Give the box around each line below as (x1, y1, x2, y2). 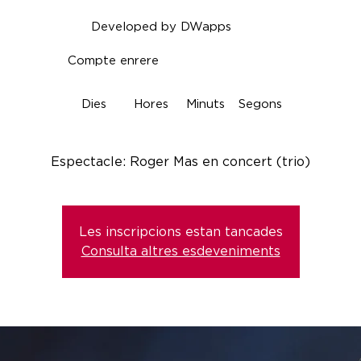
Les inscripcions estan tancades (78, 225, 283, 239)
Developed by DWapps (90, 21, 231, 34)
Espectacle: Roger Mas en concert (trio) (51, 155, 310, 168)
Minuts (185, 98, 225, 110)
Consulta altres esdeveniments (81, 244, 280, 258)
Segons (238, 98, 282, 110)
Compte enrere (68, 55, 159, 68)
